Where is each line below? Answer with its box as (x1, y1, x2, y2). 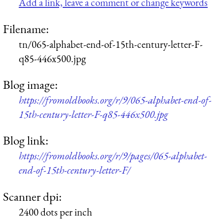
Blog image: (3, 76, 58, 92)
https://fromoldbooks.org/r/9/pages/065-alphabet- (19, 149, 207, 163)
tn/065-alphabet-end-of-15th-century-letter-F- (19, 37, 203, 51)
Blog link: (3, 132, 48, 148)
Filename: (3, 20, 49, 37)
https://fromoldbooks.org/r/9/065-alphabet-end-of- (19, 93, 212, 107)
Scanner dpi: (3, 188, 62, 204)
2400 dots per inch (19, 205, 92, 219)
